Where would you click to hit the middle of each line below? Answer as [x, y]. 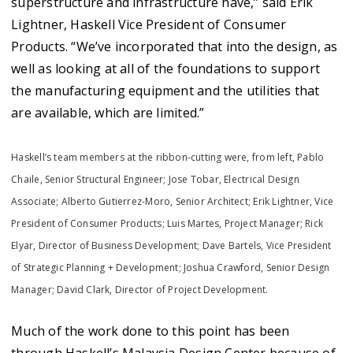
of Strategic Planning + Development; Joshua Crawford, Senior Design [171, 268]
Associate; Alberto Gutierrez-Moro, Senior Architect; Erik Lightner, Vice [173, 201]
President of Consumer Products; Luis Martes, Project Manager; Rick [167, 223]
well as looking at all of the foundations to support [166, 69]
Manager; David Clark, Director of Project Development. [140, 290]
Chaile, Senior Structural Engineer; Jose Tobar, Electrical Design [155, 179]
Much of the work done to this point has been [150, 331]
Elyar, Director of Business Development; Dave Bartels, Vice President [171, 245]
